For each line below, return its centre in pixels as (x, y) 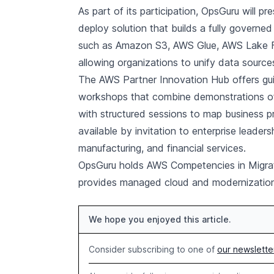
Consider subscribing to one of (153, 249)
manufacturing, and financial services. (162, 148)
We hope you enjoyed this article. (160, 219)
